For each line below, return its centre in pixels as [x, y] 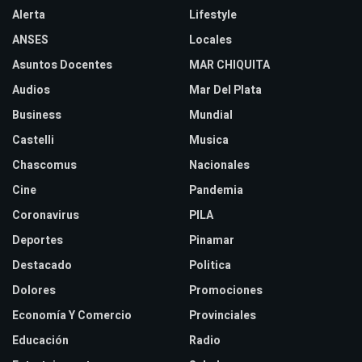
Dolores [34, 290]
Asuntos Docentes [62, 65]
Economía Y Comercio [72, 315]
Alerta [29, 15]
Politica [210, 265]
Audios [31, 90]
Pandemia [216, 190]
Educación [40, 340]
